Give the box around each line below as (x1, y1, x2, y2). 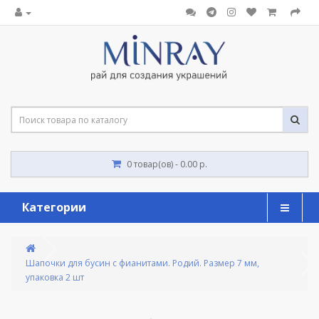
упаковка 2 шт (26, 271, 84, 284)
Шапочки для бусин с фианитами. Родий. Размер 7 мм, (26, 257, 259, 270)
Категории (22, 199, 86, 216)
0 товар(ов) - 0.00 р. (127, 158, 207, 171)
